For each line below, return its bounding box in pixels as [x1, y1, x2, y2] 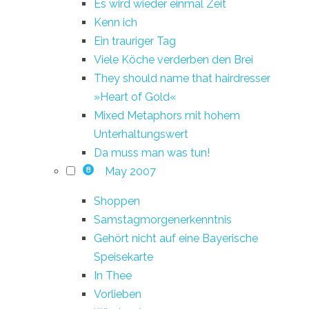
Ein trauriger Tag [94, 34, 176, 48]
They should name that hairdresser [94, 71, 270, 85]
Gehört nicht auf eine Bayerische [94, 231, 258, 245]
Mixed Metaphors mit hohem [94, 108, 240, 122]
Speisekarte [94, 250, 153, 263]
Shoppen [94, 194, 140, 208]
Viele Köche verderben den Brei [94, 52, 253, 66]
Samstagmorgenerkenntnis [94, 212, 232, 226]
